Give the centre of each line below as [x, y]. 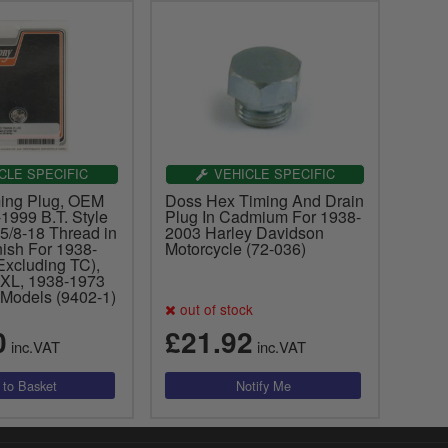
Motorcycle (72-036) [235, 248]
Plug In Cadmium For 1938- [262, 216]
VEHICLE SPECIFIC [274, 173]
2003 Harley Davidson [244, 232]
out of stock [214, 308]
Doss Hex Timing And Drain [264, 200]
